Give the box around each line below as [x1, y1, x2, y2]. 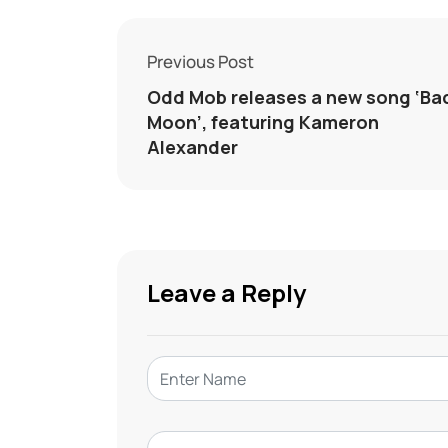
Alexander [147, 135, 238, 160]
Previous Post [147, 50, 254, 74]
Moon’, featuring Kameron [147, 110, 379, 135]
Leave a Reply [147, 276, 306, 310]
